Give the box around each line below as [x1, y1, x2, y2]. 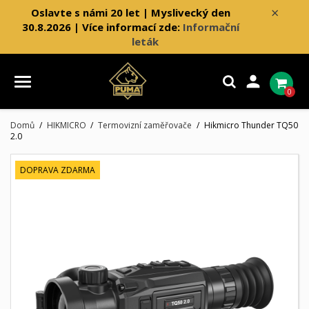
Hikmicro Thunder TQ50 [203, 119, 298, 132]
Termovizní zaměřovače [98, 119, 192, 132]
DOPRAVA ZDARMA [20, 164, 95, 177]
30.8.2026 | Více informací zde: [21, 19, 183, 34]
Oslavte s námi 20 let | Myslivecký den [30, 5, 230, 19]
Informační [182, 19, 239, 34]
